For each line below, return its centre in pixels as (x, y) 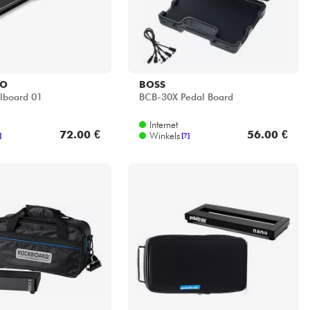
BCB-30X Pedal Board (186, 97)
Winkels (164, 135)
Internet (163, 124)
